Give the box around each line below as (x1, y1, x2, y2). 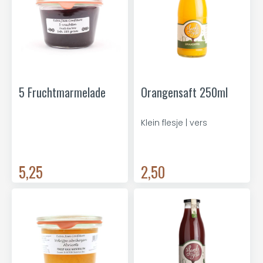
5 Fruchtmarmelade (19, 83, 106, 101)
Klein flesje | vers (141, 117, 207, 129)
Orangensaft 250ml (141, 83, 228, 101)
